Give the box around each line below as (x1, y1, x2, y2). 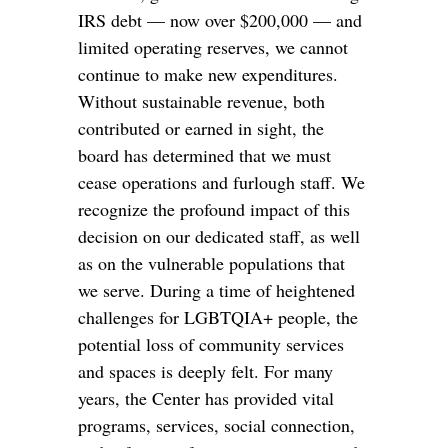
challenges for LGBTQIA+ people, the (78, 305, 359, 330)
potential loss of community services (78, 332, 345, 357)
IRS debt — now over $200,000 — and (78, 8, 363, 33)
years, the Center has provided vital (78, 386, 335, 411)
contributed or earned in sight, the (78, 116, 325, 141)
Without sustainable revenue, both (78, 89, 326, 114)
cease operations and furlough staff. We (78, 170, 366, 195)
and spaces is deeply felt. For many (78, 359, 334, 384)
